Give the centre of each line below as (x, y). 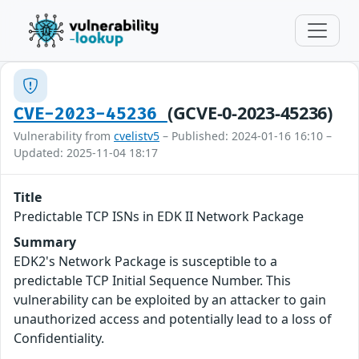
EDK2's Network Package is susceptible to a (145, 261)
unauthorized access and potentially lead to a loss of (173, 319)
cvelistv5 (137, 136)
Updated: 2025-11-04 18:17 (86, 153)
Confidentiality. (59, 338)
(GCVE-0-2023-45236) (250, 113)
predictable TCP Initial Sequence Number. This (152, 280)
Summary (45, 242)
